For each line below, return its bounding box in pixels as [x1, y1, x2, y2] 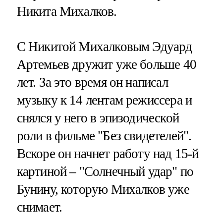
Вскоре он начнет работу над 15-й [16, 146, 199, 161]
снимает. [16, 199, 62, 215]
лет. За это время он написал [16, 74, 168, 90]
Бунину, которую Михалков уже [16, 181, 189, 197]
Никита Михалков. [16, 3, 117, 19]
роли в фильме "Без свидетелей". [16, 128, 192, 143]
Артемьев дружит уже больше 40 [16, 56, 196, 72]
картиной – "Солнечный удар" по [16, 164, 194, 179]
